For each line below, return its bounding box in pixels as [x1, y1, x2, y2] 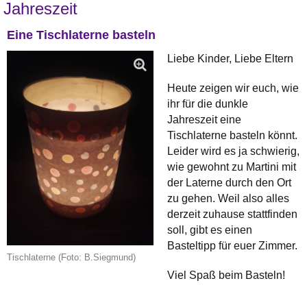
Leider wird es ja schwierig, [167, 145, 299, 158]
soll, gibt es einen [167, 224, 252, 236]
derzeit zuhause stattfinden [167, 208, 297, 221]
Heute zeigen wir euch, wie [167, 82, 299, 95]
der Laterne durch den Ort [167, 177, 291, 189]
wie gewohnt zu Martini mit [167, 161, 296, 173]
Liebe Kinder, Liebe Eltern [167, 53, 293, 65]
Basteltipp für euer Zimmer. [167, 240, 297, 252]
